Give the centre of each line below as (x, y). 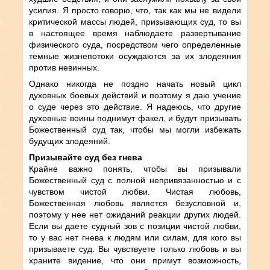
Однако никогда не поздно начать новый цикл (135, 83)
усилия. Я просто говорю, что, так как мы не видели (135, 10)
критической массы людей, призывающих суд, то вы (135, 21)
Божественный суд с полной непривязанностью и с (135, 180)
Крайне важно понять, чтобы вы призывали (135, 168)
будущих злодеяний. (70, 141)
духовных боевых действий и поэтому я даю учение (135, 95)
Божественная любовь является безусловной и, (135, 203)
